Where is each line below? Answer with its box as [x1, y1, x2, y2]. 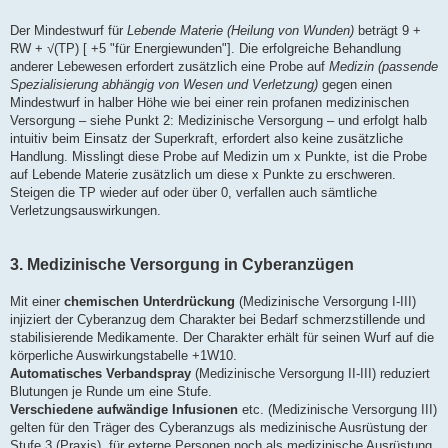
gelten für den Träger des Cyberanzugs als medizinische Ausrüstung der [10, 420, 427, 436]
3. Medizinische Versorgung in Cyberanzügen [10, 256, 354, 274]
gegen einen [318, 77, 392, 93]
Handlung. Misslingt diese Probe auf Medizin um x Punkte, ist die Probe [10, 149, 427, 165]
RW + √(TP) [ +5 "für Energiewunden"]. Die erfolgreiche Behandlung [10, 41, 401, 57]
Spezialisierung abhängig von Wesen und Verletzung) [10, 77, 318, 93]
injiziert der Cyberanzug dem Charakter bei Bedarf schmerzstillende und [10, 312, 425, 328]
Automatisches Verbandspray [10, 366, 191, 382]
